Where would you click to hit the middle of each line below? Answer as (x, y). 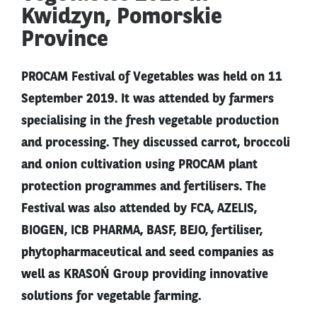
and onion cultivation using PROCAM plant (139, 165)
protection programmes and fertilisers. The (144, 187)
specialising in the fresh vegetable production (150, 121)
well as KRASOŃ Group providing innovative (145, 275)
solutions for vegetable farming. (111, 297)
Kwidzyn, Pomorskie (122, 18)
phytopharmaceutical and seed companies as (148, 253)
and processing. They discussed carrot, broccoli (156, 143)
